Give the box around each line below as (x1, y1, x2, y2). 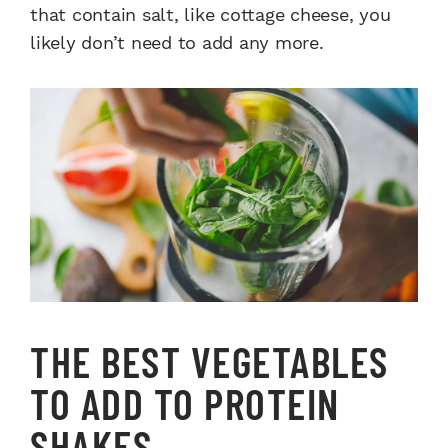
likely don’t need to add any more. (30, 32, 324, 54)
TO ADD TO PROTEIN (30, 378, 340, 429)
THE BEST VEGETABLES (30, 336, 389, 387)
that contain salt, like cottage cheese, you (30, 4, 391, 26)
